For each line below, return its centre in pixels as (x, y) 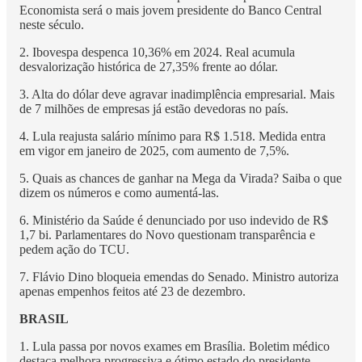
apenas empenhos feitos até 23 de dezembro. (133, 291)
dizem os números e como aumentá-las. (119, 192)
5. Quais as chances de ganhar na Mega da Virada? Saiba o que (181, 178)
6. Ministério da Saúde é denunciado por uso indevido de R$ (174, 220)
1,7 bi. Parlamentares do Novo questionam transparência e (167, 234)
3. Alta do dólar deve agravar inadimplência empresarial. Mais (177, 94)
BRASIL (44, 318)
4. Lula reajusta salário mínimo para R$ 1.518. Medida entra (173, 136)
